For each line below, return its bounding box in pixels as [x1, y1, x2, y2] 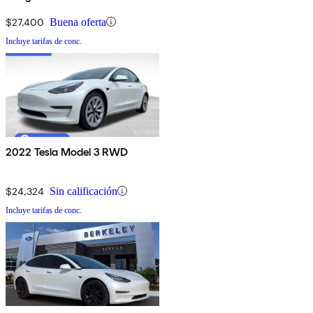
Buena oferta [50, 15, 106, 28]
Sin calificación [50, 184, 117, 197]
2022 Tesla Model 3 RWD [6, 145, 129, 159]
